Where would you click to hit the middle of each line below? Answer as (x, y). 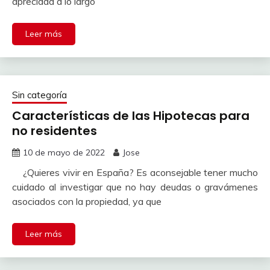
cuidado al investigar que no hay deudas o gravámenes (135, 187)
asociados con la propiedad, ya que (87, 201)
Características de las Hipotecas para (131, 116)
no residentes (55, 131)
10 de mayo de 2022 (64, 152)
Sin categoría (39, 95)
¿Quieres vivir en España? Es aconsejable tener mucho (135, 172)
